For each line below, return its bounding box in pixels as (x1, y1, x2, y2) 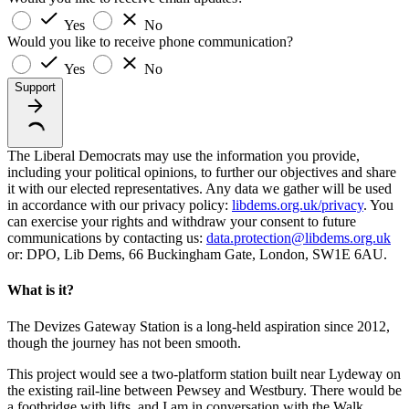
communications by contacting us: (7, 230, 206, 246)
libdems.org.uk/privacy (232, 197, 363, 214)
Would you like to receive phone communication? (7, 34, 293, 50)
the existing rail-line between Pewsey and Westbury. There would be (7, 382, 402, 398)
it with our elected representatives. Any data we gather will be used (7, 181, 392, 197)
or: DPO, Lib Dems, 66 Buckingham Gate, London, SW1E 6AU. (7, 246, 387, 263)
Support (15, 80, 56, 95)
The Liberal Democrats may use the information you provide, (7, 148, 360, 164)
